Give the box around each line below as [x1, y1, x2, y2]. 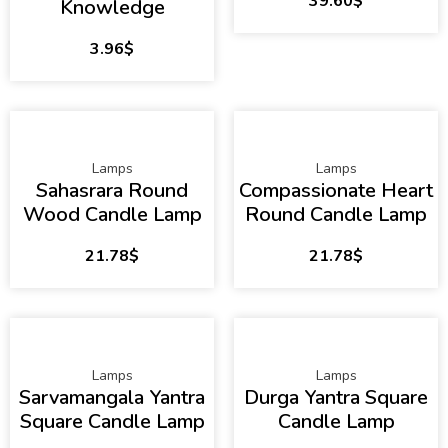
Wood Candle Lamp [22, 201, 202, 229]
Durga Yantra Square [244, 384, 428, 412]
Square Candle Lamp [19, 408, 205, 436]
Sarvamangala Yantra [19, 384, 205, 412]
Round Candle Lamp [245, 201, 427, 229]
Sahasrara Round [36, 177, 188, 205]
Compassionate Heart [239, 177, 433, 205]
